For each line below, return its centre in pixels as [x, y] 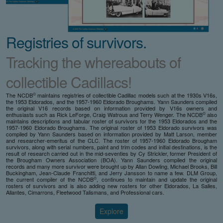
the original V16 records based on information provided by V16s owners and [111, 108]
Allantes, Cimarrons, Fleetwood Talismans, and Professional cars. [85, 192]
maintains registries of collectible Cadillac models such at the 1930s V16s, [126, 95]
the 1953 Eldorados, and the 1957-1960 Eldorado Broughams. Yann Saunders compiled [111, 101]
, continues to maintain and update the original [157, 179]
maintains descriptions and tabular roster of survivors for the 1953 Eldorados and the [111, 121]
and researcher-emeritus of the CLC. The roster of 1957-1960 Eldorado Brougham [111, 140]
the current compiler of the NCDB [50, 179]
